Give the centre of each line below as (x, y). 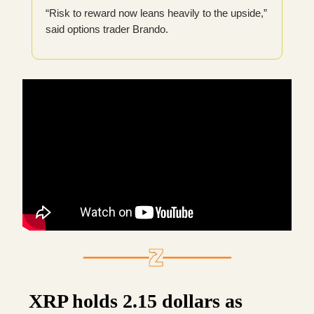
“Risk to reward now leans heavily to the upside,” (156, 13)
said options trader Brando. (107, 29)
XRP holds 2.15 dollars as (136, 301)
